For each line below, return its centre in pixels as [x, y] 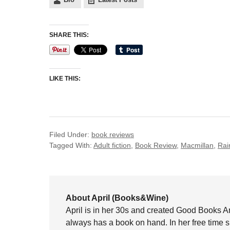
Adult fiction [112, 145]
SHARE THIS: [69, 35]
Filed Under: [70, 135]
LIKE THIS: [65, 79]
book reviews [113, 135]
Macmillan [197, 145]
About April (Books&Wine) [117, 198]
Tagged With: [71, 145]
